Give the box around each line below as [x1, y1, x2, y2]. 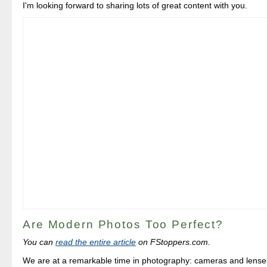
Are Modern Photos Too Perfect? [23, 218, 223, 231]
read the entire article [55, 237, 136, 247]
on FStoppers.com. [136, 237, 211, 247]
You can [23, 237, 56, 247]
